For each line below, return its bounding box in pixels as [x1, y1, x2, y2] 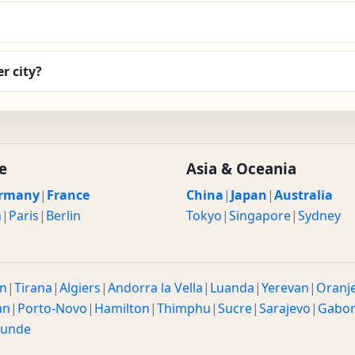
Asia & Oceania [186, 158, 296, 178]
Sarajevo [259, 299, 311, 317]
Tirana [14, 278, 52, 296]
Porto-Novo [17, 299, 87, 317]
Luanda [210, 278, 254, 296]
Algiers [59, 278, 101, 296]
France [46, 185, 90, 204]
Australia [274, 185, 333, 204]
